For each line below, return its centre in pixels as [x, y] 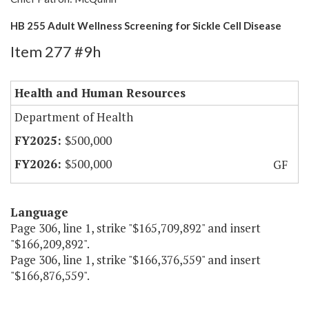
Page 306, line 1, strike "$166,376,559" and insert [136, 260]
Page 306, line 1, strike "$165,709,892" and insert [136, 228]
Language [39, 212]
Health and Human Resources [100, 93]
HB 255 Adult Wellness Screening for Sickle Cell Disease [146, 26]
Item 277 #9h [56, 52]
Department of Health [74, 117]
